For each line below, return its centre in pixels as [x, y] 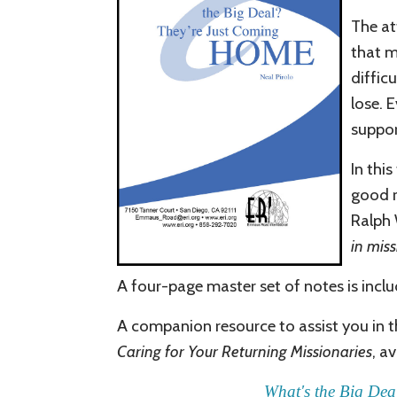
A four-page [160, 286]
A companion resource [196, 326]
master [230, 286]
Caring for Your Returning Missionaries [245, 352]
